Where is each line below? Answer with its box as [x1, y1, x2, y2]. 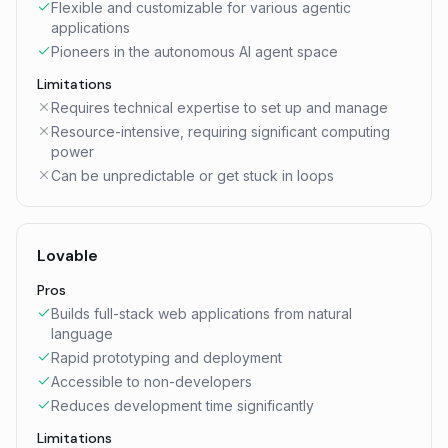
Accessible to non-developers [51, 373, 252, 390]
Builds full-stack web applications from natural [51, 305, 352, 322]
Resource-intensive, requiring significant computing [51, 123, 390, 140]
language [51, 325, 113, 342]
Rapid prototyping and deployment [51, 349, 282, 366]
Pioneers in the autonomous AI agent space [51, 43, 338, 60]
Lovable [37, 245, 98, 266]
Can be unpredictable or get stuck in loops [51, 167, 334, 184]
